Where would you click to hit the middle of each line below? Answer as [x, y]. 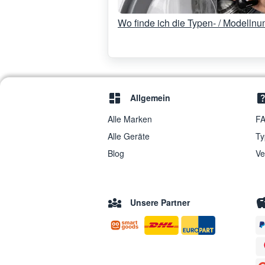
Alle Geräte [129, 136]
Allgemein [150, 97]
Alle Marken [130, 119]
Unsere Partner [160, 203]
